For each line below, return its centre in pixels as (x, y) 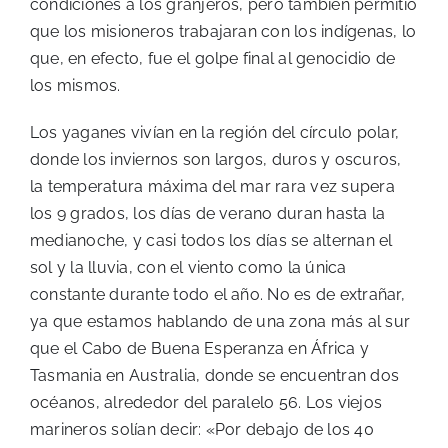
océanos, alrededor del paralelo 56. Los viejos (206, 402)
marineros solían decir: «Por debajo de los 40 (202, 429)
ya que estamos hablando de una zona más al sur (220, 321)
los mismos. (75, 85)
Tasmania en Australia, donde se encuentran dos (215, 375)
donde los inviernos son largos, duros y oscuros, (216, 159)
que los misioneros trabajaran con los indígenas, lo (223, 31)
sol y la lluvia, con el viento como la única (188, 267)
